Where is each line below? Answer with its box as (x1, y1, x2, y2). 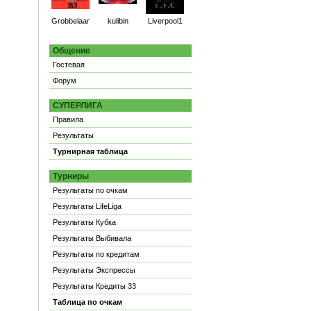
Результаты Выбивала (53, 234, 131, 242)
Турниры (53, 171, 89, 181)
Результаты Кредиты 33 (53, 282, 136, 290)
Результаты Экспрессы (53, 266, 135, 274)
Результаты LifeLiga (53, 202, 121, 210)
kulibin (107, 17, 128, 25)
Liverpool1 (147, 17, 183, 25)
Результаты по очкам (53, 186, 128, 194)
